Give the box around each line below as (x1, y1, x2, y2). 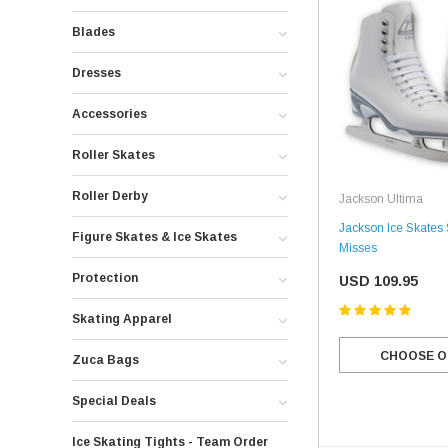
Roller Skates (72, 148, 155, 162)
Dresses (72, 66, 121, 80)
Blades (72, 25, 115, 39)
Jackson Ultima (339, 191, 423, 206)
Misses (339, 240, 377, 255)
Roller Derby (72, 189, 148, 203)
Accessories (72, 107, 147, 121)
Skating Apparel (72, 312, 172, 326)
